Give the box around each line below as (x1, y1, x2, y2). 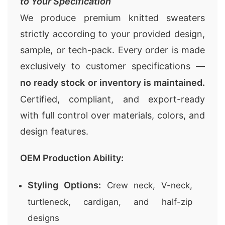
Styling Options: (28, 180, 101, 190)
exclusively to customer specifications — (20, 61, 205, 71)
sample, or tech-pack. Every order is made (20, 45, 205, 55)
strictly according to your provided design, (20, 29, 205, 39)
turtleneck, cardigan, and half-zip (28, 197, 192, 207)
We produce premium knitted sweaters (20, 13, 205, 23)
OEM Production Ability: (20, 153, 124, 163)
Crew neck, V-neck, (100, 180, 192, 190)
